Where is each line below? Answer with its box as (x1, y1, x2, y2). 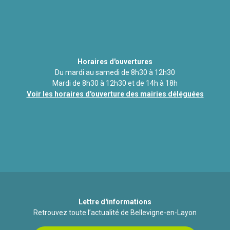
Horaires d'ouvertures (78, 57, 152, 66)
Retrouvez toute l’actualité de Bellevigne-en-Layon (33, 208, 197, 217)
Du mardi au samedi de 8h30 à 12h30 (55, 68, 175, 77)
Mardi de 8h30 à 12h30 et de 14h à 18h (52, 79, 178, 88)
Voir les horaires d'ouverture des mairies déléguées (26, 90, 204, 99)
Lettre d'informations (79, 198, 151, 206)
